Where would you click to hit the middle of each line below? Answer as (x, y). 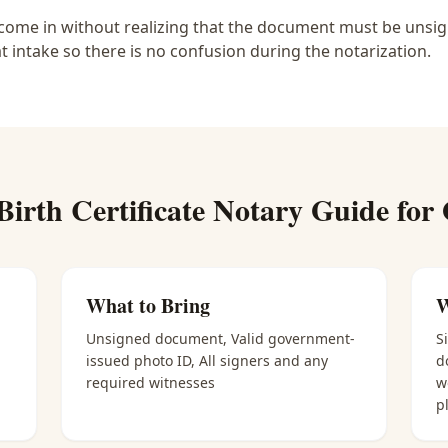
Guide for (372, 209)
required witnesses (151, 382)
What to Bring (148, 305)
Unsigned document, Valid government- (221, 338)
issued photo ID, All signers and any (207, 360)
